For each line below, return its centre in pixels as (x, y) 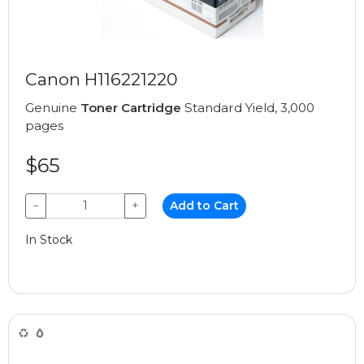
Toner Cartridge (131, 107)
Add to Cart (205, 205)
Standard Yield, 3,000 (248, 107)
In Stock (49, 239)
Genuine (53, 107)
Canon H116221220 (102, 79)
